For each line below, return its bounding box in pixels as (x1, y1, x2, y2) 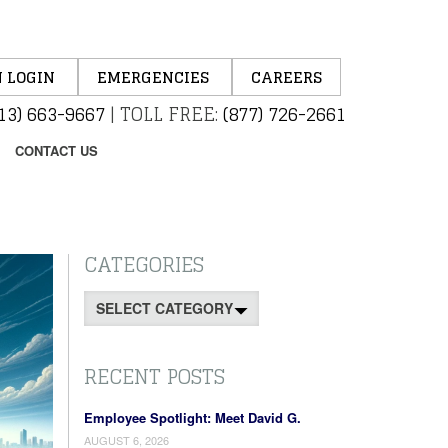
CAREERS (251, 64, 322, 91)
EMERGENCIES (97, 64, 213, 91)
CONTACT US (15, 141, 98, 160)
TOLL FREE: (120, 98, 218, 130)
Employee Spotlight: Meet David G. (83, 408, 301, 427)
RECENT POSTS (83, 359, 225, 395)
